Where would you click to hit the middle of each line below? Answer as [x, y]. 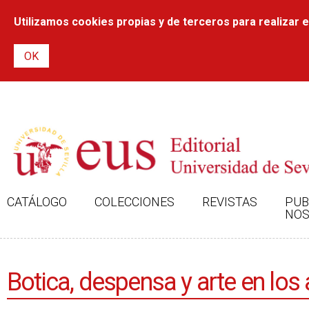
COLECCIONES [134, 202]
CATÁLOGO [37, 202]
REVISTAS [230, 202]
